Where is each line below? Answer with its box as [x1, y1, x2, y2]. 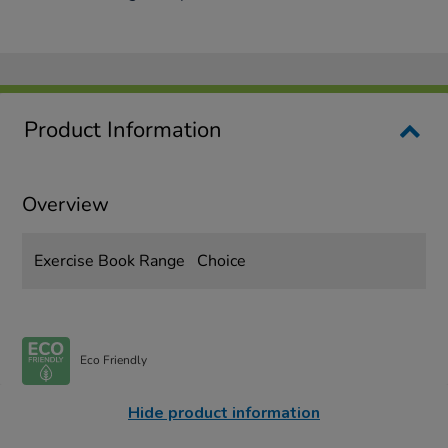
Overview [22, 190, 110, 218]
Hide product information [128, 401, 320, 424]
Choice [196, 249, 246, 272]
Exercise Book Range [34, 249, 186, 272]
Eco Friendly [80, 352, 148, 369]
